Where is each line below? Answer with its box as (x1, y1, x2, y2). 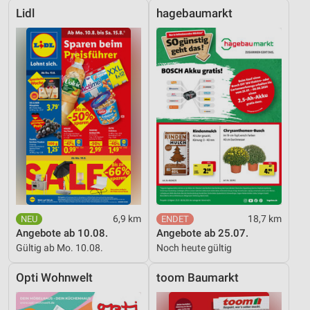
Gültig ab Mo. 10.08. (16, 242, 103, 254)
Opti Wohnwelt (16, 271, 93, 285)
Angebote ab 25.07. (156, 227, 248, 240)
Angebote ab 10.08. (16, 227, 108, 240)
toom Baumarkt (156, 271, 239, 285)
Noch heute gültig (156, 242, 232, 254)
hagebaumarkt (156, 7, 232, 21)
